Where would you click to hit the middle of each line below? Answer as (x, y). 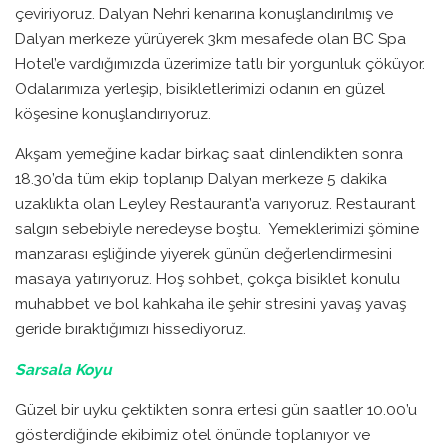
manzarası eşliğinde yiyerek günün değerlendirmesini (203, 254)
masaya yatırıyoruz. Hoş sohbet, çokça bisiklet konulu (207, 279)
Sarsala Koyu (63, 369)
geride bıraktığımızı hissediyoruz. (130, 329)
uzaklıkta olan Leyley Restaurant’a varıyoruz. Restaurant (215, 204)
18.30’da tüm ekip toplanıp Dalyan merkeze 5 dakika (201, 179)
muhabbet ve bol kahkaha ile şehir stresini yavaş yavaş (210, 304)
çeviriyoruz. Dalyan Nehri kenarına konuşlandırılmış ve (204, 13)
